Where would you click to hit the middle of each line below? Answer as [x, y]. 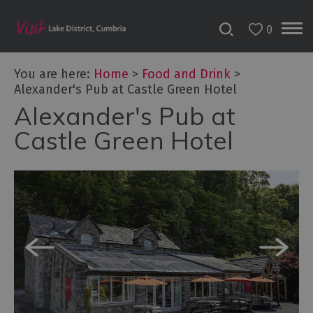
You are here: [54, 74]
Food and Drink [186, 74]
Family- [51, 269]
